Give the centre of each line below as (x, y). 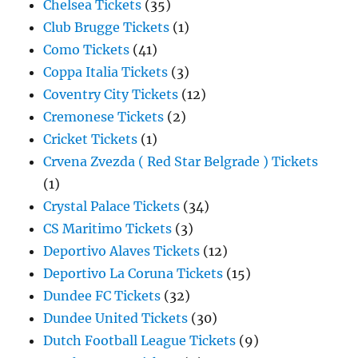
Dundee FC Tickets (102, 296)
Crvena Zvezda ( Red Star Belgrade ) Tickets (181, 161)
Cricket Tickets (91, 139)
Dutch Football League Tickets (140, 340)
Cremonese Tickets (104, 117)
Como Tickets (87, 50)
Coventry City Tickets (111, 94)
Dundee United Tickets (116, 318)
